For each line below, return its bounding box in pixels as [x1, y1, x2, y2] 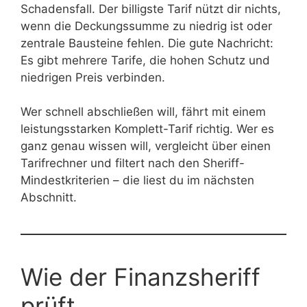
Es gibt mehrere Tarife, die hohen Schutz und [21, 53, 270, 67]
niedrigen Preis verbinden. [21, 70, 165, 84]
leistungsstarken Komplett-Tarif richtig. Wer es [21, 122, 274, 136]
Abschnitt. [21, 191, 77, 205]
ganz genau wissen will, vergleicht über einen [21, 139, 271, 153]
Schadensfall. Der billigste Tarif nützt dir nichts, [21, 1, 281, 16]
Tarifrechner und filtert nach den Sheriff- [21, 156, 245, 171]
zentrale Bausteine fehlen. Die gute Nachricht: [21, 36, 273, 50]
